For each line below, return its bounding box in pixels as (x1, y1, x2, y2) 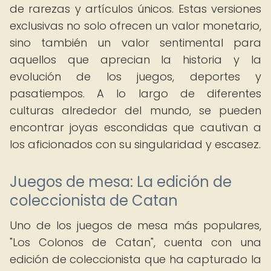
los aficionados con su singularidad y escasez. (10, 137, 261, 152)
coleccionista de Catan (10, 191, 178, 211)
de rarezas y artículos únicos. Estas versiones (10, 1, 261, 16)
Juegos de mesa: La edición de (10, 172, 232, 192)
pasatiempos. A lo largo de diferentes (10, 86, 261, 101)
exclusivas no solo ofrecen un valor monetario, (10, 18, 261, 33)
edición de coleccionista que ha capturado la (10, 252, 261, 267)
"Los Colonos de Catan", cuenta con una (10, 235, 261, 250)
